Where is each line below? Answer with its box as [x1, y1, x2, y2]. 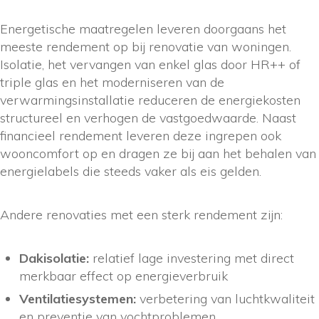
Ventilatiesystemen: [19, 291, 136, 308]
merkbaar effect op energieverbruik [19, 268, 228, 285]
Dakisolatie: [19, 250, 89, 267]
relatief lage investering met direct [89, 250, 294, 267]
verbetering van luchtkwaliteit [136, 291, 315, 308]
